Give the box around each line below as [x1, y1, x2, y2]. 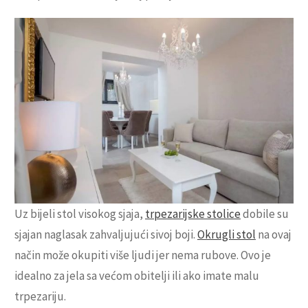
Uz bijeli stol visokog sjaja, [14, 206, 145, 222]
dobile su [241, 206, 289, 222]
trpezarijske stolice [145, 206, 241, 222]
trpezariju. [14, 289, 66, 305]
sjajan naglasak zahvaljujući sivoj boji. [14, 227, 197, 243]
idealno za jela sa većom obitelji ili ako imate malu [14, 268, 259, 284]
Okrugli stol [197, 227, 256, 243]
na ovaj [256, 227, 291, 243]
